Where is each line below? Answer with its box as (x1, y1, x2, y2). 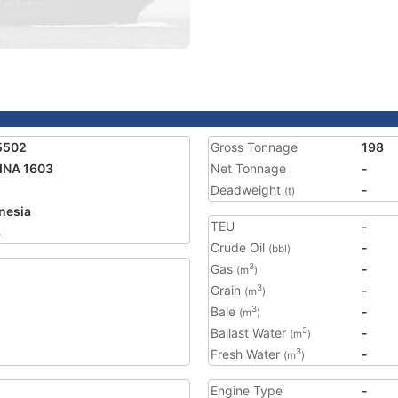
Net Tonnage (211, 161, 286, 176)
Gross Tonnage (211, 139, 298, 155)
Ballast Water (211, 325, 290, 340)
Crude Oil (211, 240, 268, 255)
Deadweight (211, 182, 284, 197)
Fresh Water (211, 346, 283, 362)
